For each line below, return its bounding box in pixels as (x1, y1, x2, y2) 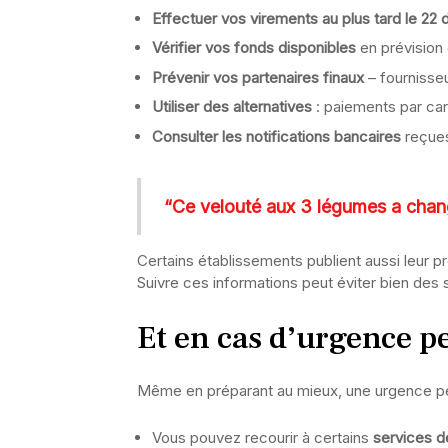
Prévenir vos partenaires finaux (152, 67, 364, 87)
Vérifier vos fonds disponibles (152, 38, 356, 57)
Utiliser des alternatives (152, 97, 312, 116)
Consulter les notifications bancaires (152, 126, 401, 146)
